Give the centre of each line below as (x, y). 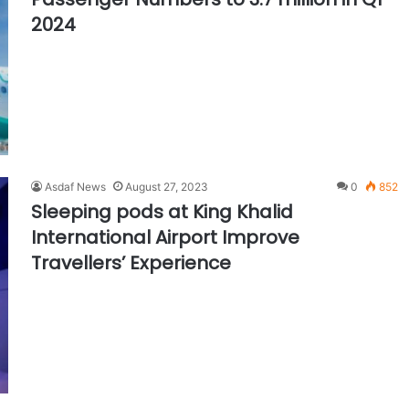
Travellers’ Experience (131, 262)
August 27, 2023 (167, 186)
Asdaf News (75, 186)
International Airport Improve (165, 237)
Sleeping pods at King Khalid (162, 211)
